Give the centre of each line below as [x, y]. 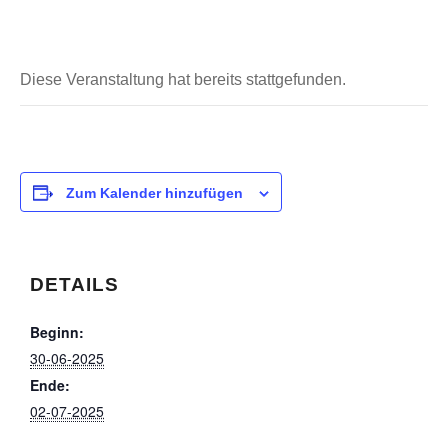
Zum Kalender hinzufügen [154, 193]
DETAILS [74, 284]
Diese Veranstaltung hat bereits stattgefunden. [183, 79]
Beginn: [57, 332]
